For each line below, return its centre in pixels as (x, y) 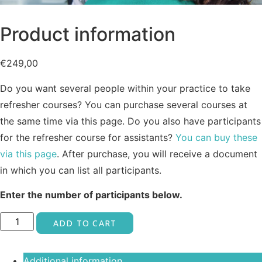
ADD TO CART (85, 223)
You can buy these (216, 137)
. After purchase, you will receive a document (157, 154)
